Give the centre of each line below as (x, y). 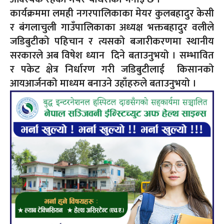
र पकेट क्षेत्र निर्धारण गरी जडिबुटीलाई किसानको (112, 69)
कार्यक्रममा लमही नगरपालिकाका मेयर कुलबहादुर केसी (112, 13)
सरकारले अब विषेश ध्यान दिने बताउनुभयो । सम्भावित (112, 55)
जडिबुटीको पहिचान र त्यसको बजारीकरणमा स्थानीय (112, 41)
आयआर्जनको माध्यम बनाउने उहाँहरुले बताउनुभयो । (103, 83)
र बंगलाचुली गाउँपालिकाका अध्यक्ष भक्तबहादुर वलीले (112, 27)
